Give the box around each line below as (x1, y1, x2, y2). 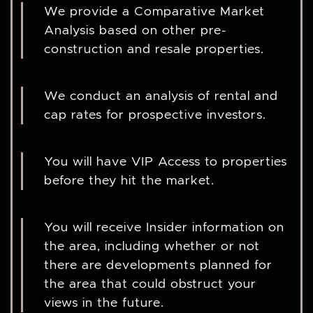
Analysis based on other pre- (44, 22, 226, 38)
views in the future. (44, 295, 164, 310)
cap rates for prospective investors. (44, 107, 266, 122)
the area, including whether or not (44, 238, 260, 254)
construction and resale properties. (44, 41, 264, 57)
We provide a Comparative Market (44, 3, 265, 19)
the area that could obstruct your (44, 276, 256, 291)
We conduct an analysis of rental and (44, 88, 278, 103)
